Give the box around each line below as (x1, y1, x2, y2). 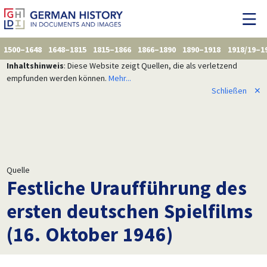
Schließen (211, 85, 247, 96)
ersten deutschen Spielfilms (6, 198, 253, 223)
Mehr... (108, 72, 131, 83)
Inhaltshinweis (6, 60, 64, 71)
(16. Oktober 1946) (6, 221, 173, 247)
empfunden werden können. (6, 72, 108, 83)
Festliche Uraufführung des (6, 175, 247, 200)
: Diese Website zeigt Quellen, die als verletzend (63, 60, 237, 71)
